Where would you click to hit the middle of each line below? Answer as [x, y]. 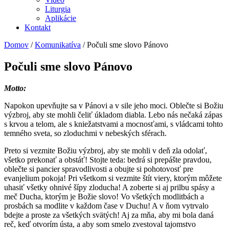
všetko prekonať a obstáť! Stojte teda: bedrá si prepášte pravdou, [108, 159]
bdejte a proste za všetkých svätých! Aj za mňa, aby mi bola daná [109, 215]
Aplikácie [61, 18]
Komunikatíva [58, 45]
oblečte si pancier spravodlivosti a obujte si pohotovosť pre [99, 169]
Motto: [15, 88]
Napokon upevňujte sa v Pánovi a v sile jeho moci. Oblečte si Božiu [114, 105]
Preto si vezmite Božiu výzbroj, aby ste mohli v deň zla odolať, [106, 150]
